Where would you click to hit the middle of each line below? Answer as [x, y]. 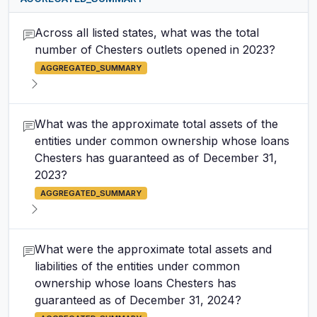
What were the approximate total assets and [153, 249]
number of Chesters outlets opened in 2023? [155, 50]
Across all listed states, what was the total [147, 33]
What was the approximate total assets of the [156, 124]
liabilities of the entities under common [137, 266]
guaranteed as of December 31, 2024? [138, 300]
